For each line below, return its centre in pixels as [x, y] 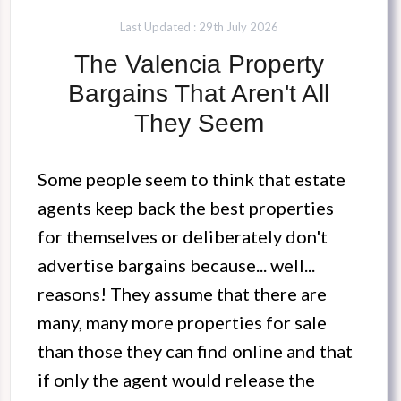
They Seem [199, 124]
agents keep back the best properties [186, 208]
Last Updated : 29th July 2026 [199, 27]
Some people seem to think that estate [192, 179]
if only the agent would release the [176, 380]
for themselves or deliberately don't [183, 237]
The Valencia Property [199, 64]
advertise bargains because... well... [176, 265]
